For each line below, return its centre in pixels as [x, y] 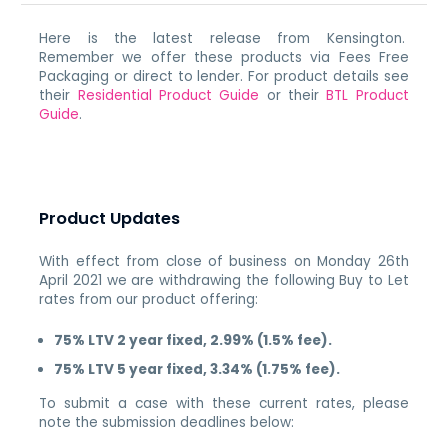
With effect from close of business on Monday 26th [224, 262]
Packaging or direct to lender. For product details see [224, 76]
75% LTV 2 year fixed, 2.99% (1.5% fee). [193, 341]
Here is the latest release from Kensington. [224, 38]
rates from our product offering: [149, 300]
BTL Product [367, 95]
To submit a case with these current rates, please [224, 404]
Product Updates [110, 219]
